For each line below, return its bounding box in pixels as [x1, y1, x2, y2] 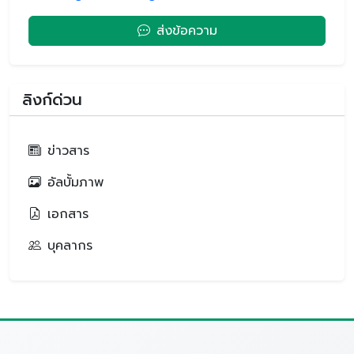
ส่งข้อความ [156, 21, 217, 40]
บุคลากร [47, 235, 92, 255]
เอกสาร [47, 204, 88, 224]
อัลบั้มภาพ [47, 172, 104, 192]
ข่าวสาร [47, 141, 89, 160]
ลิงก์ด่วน [22, 87, 82, 111]
